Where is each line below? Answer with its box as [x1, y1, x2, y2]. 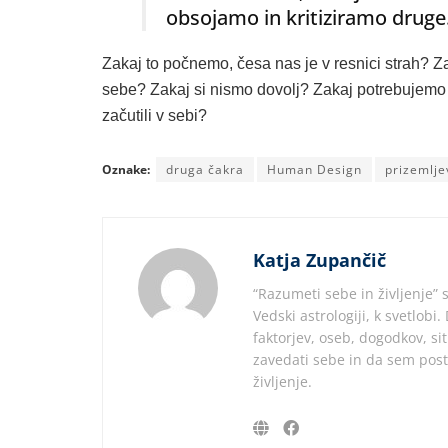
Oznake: [102, 160, 150, 178]
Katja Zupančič [253, 247, 386, 272]
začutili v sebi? [102, 106, 207, 124]
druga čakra [166, 160, 244, 178]
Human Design [267, 160, 362, 178]
